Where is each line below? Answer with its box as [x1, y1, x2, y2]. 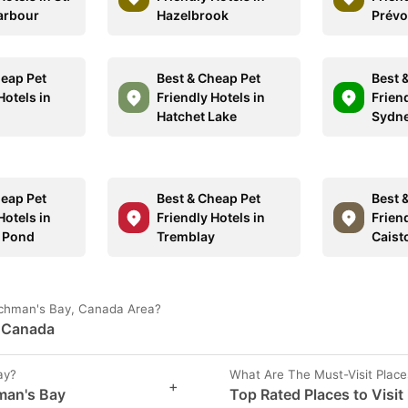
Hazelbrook [157, 7, 229, 23]
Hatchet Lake [157, 108, 238, 124]
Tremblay [157, 229, 216, 244]
